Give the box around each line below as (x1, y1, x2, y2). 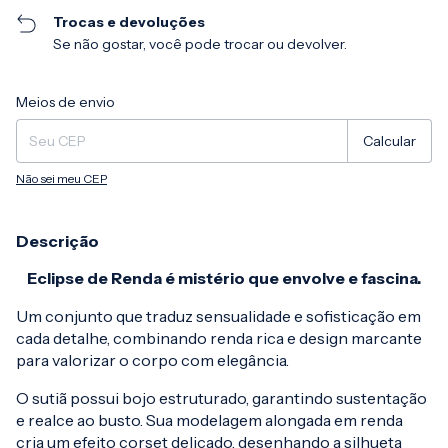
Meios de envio (16, 93, 115, 112)
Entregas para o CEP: (16, 88, 131, 104)
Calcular (363, 132, 416, 151)
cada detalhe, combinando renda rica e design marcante (16, 328, 422, 349)
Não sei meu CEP (16, 171, 107, 187)
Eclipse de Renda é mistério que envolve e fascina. (27, 268, 421, 289)
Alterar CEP (367, 89, 432, 105)
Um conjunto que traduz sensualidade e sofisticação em (16, 306, 421, 327)
